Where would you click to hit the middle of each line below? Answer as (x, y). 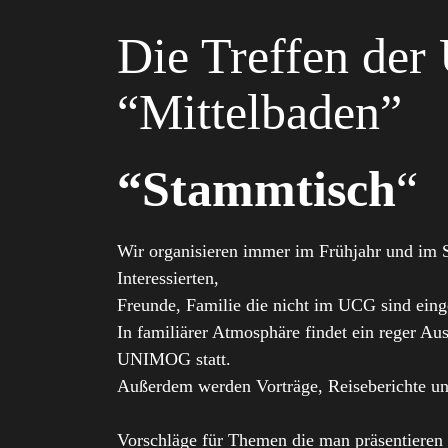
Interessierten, (168, 278)
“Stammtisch (256, 189)
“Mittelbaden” (259, 112)
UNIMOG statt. (174, 359)
